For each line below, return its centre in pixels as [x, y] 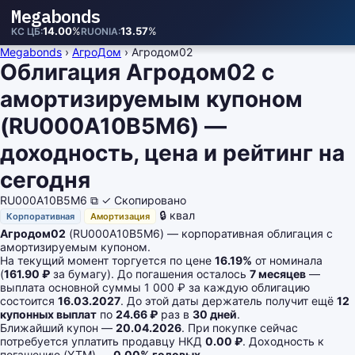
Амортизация [120, 216]
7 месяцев [278, 274]
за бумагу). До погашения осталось [150, 274]
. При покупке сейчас [240, 328]
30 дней [215, 314]
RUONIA [99, 31]
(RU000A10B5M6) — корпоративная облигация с [199, 233]
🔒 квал [177, 215]
